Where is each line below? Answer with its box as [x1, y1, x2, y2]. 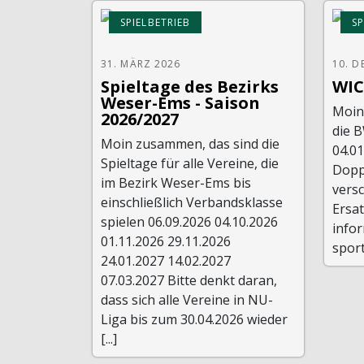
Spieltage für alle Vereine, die [101, 154, 279, 172]
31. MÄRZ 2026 [101, 56, 181, 71]
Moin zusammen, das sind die [101, 134, 279, 153]
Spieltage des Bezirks [101, 75, 279, 97]
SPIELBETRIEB [120, 15, 191, 29]
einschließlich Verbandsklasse [101, 193, 283, 211]
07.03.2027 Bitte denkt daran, [101, 271, 277, 289]
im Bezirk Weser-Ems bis [101, 173, 251, 192]
